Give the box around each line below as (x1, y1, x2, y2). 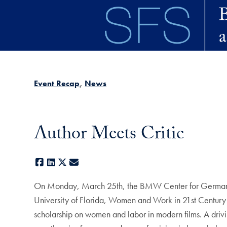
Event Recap (34, 78, 80, 89)
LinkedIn (57, 157, 86, 169)
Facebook (45, 157, 80, 169)
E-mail (80, 157, 102, 169)
